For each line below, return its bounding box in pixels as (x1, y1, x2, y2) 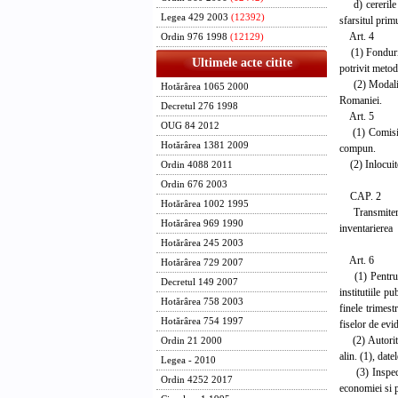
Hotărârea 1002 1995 (161, 199, 249, 209)
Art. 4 (339, 29, 374, 43)
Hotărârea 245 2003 (161, 238, 243, 248)
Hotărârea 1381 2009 (161, 140, 249, 150)
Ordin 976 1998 (161, 32, 227, 42)
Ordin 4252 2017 (161, 375, 233, 385)
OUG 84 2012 (161, 121, 219, 131)
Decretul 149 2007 (161, 277, 238, 287)
